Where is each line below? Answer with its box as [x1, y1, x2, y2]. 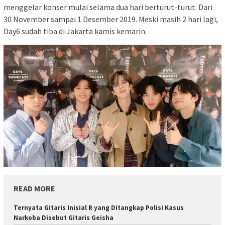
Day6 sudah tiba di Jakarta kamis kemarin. [4, 26, 147, 37]
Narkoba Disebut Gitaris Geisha [14, 213, 114, 222]
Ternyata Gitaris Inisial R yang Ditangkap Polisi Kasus [14, 203, 184, 212]
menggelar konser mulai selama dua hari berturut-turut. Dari [4, 2, 212, 13]
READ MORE [14, 183, 55, 194]
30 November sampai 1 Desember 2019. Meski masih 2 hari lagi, [4, 14, 218, 25]
